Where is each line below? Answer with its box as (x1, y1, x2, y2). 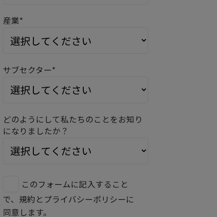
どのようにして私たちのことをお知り (2, 113, 143, 125)
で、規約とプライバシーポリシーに (2, 193, 134, 205)
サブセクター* (2, 63, 56, 76)
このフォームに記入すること (21, 178, 128, 190)
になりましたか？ (2, 124, 69, 137)
